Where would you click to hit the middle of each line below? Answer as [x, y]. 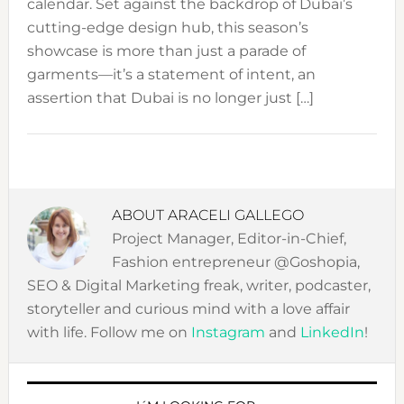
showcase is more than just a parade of [166, 51]
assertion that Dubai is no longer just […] [170, 98]
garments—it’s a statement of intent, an [171, 75]
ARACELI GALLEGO [235, 216]
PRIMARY [73, 379]
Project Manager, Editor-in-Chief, [229, 239]
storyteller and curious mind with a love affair [188, 309]
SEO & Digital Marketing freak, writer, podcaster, [198, 286]
